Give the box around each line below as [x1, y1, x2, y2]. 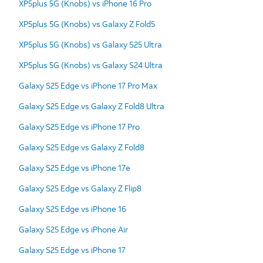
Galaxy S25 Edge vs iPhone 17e [19, 161, 130, 173]
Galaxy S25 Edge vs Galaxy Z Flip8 [19, 182, 141, 194]
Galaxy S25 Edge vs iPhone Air [19, 223, 128, 235]
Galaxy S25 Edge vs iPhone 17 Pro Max [19, 79, 157, 91]
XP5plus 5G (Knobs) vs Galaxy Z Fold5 [19, 18, 155, 29]
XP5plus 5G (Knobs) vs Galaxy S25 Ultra [19, 38, 162, 50]
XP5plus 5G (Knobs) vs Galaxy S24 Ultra [19, 59, 163, 70]
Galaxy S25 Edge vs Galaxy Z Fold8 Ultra [19, 100, 164, 112]
